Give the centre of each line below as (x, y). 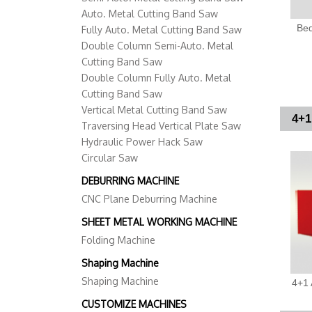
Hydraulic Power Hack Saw (142, 142)
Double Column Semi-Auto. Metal (157, 46)
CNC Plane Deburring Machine (149, 199)
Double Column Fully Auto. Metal (156, 78)
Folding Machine (118, 240)
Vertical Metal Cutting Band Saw (154, 110)
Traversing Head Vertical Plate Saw (161, 126)
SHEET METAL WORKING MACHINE (159, 222)
